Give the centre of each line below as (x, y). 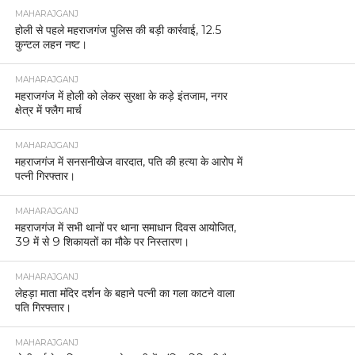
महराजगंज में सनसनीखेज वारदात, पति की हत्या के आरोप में (128, 162)
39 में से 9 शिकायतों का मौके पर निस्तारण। (102, 242)
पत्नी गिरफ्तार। (45, 176)
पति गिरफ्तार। (43, 308)
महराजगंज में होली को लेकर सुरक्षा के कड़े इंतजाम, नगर (121, 96)
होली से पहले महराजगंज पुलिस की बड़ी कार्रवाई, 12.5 (118, 31)
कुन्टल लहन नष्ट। (51, 45)
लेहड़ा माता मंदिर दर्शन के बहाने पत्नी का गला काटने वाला (124, 294)
